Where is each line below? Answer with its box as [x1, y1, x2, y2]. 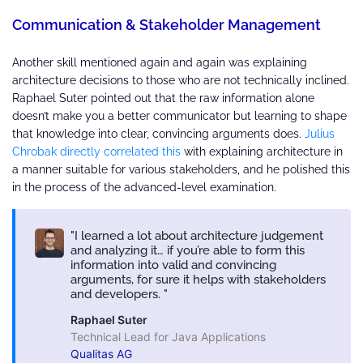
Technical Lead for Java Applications [70, 329, 266, 344]
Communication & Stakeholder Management [12, 15, 321, 33]
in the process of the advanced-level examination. [12, 180, 276, 194]
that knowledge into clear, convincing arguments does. [12, 126, 305, 140]
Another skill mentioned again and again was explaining [12, 55, 307, 69]
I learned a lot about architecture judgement [75, 228, 323, 243]
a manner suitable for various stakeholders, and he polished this [12, 162, 350, 176]
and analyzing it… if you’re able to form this [70, 242, 305, 258]
